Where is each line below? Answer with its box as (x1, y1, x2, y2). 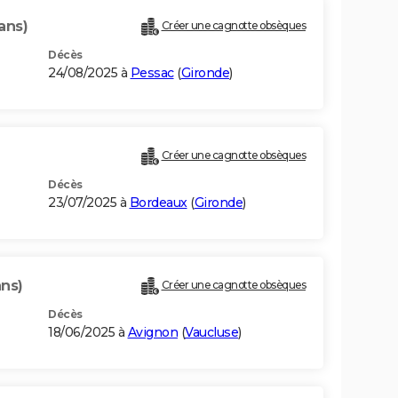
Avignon (127, 324, 178, 341)
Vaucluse (185, 324, 238, 341)
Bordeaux (129, 195, 187, 211)
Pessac (130, 65, 174, 82)
